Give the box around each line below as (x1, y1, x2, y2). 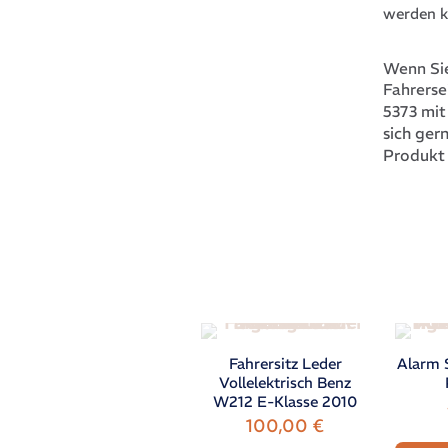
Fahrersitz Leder (228, 354, 342, 374)
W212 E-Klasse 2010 (213, 392, 358, 412)
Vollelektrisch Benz (219, 373, 352, 393)
